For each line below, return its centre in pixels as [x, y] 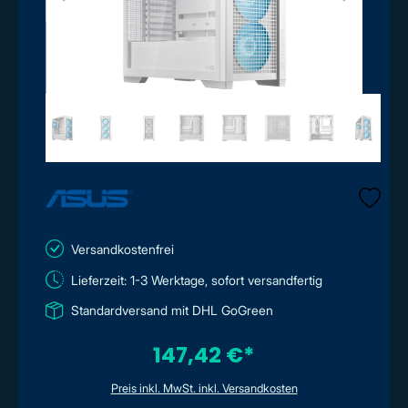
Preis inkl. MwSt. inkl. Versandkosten [204, 388]
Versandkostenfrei [122, 249]
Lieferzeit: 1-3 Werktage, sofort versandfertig [197, 280]
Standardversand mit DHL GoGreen [172, 310]
